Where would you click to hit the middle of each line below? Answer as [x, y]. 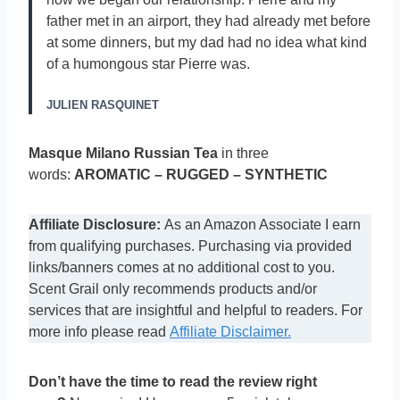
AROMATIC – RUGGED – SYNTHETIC [201, 175]
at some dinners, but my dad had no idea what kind [207, 43]
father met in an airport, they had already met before [208, 21]
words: [51, 175]
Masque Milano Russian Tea [123, 154]
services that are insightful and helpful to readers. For [196, 311]
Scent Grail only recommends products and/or [173, 289]
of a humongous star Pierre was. [148, 64]
